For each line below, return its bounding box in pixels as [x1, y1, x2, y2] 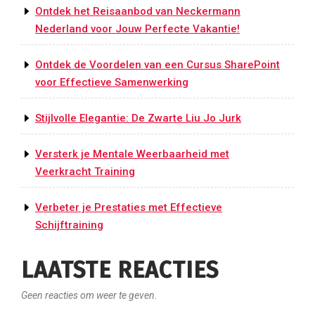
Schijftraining [35, 219, 103, 232]
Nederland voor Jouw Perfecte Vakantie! [35, 22, 240, 36]
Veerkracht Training [35, 165, 135, 179]
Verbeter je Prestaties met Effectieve [35, 201, 222, 214]
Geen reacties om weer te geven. [21, 290, 157, 302]
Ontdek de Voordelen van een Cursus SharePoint [35, 58, 280, 72]
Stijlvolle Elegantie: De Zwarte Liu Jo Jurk [35, 112, 241, 125]
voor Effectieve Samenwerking [35, 76, 188, 89]
